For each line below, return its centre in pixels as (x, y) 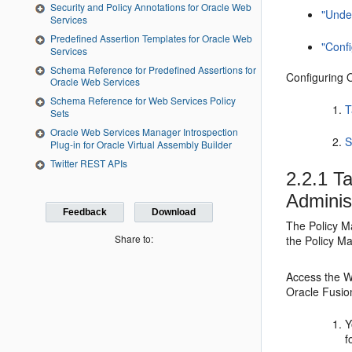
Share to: (134, 239)
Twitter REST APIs (89, 163)
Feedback (85, 213)
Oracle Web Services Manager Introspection (144, 132)
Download (173, 213)
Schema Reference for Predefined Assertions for (153, 69)
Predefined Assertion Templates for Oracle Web (151, 38)
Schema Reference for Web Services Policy (143, 101)
